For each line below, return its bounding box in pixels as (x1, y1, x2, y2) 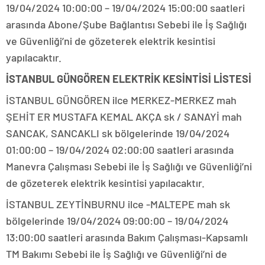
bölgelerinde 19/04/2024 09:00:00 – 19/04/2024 (6, 214, 228, 228)
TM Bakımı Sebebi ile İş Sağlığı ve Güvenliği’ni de (6, 247, 227, 261)
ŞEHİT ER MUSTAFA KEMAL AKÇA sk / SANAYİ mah (6, 110, 242, 124)
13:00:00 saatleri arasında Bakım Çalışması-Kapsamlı (6, 231, 248, 244)
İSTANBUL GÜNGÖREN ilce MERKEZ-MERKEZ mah (6, 93, 237, 107)
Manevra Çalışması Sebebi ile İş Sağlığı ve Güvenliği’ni (6, 160, 252, 173)
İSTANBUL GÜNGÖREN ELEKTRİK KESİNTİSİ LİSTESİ (6, 72, 251, 86)
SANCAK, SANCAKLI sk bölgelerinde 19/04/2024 (6, 127, 230, 140)
